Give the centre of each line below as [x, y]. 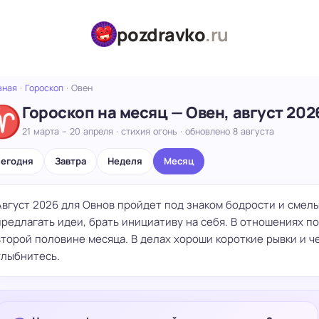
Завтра [70, 161]
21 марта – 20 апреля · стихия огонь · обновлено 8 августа [148, 131]
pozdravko [161, 34]
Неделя [125, 161]
